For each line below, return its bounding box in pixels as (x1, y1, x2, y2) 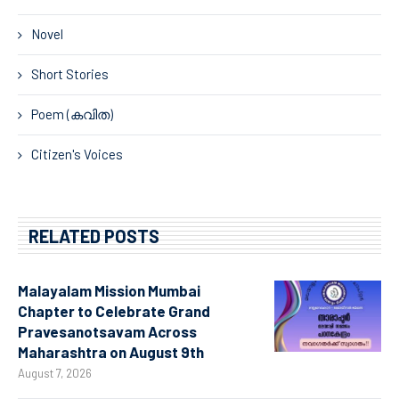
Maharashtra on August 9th (18, 342, 204, 361)
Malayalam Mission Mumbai (18, 281, 200, 299)
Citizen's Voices (31, 145, 123, 162)
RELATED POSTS (28, 224, 159, 247)
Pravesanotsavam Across (18, 322, 197, 340)
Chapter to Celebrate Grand (18, 301, 210, 320)
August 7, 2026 (18, 365, 92, 380)
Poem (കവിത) (31, 105, 113, 122)
